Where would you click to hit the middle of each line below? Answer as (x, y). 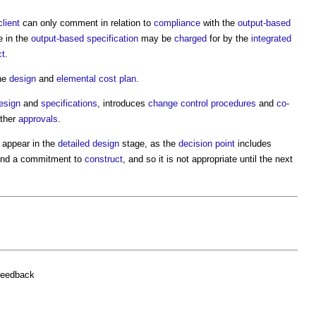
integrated (271, 38)
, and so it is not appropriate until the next (208, 159)
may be (156, 38)
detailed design (89, 143)
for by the (229, 38)
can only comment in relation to (87, 23)
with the (219, 23)
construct (104, 159)
